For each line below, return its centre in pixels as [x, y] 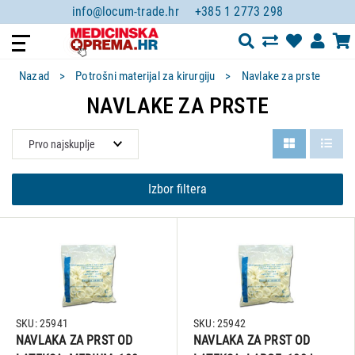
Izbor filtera [177, 189]
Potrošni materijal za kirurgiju [145, 76]
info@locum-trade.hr [126, 11]
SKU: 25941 [42, 323]
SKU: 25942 [219, 323]
